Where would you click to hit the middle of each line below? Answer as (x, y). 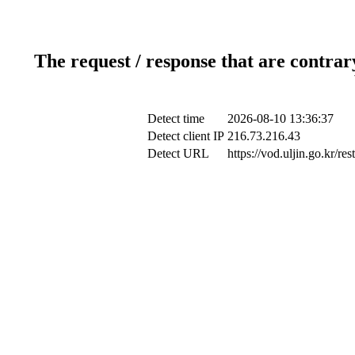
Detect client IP (185, 136)
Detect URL (178, 153)
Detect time (176, 118)
